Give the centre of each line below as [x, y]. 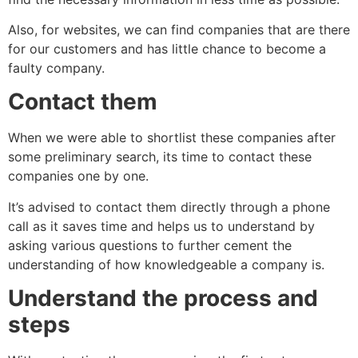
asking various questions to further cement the [150, 245]
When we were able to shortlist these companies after [172, 138]
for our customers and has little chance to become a [167, 48]
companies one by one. [78, 176]
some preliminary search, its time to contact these [160, 157]
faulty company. [56, 68]
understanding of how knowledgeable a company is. [166, 264]
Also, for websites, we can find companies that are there [179, 29]
